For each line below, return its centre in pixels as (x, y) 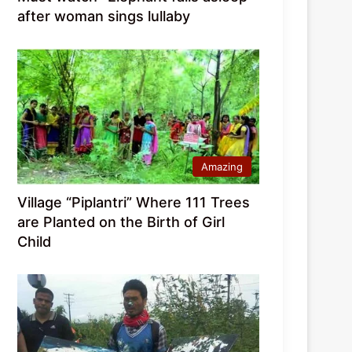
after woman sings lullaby (104, 16)
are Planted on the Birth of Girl (121, 222)
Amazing (222, 167)
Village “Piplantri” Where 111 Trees (134, 203)
